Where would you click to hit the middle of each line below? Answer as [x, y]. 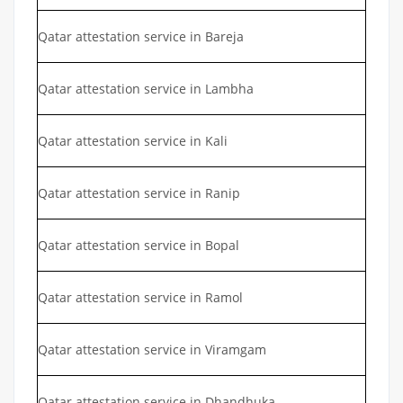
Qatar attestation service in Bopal [139, 245]
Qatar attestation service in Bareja [141, 36]
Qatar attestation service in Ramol [140, 297]
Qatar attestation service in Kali [133, 140]
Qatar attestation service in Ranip [139, 193]
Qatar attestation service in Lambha [146, 88]
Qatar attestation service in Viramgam [152, 349]
